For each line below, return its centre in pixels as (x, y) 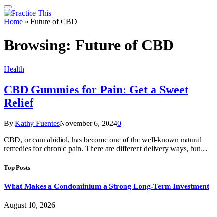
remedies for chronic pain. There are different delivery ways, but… (106, 148)
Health (14, 69)
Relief (19, 102)
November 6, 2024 (88, 123)
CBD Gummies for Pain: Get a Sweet (96, 89)
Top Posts (17, 167)
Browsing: (39, 45)
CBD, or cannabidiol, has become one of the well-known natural (103, 139)
